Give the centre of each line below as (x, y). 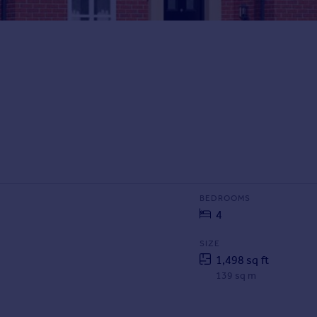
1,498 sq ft (242, 260)
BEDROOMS (225, 198)
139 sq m (236, 276)
